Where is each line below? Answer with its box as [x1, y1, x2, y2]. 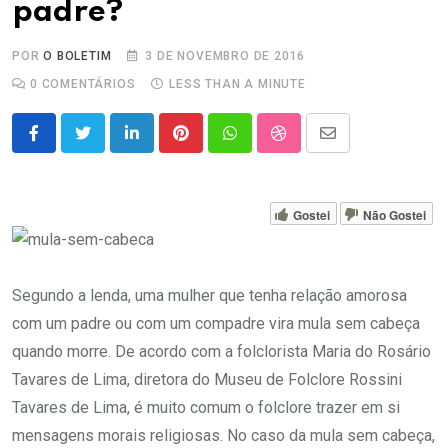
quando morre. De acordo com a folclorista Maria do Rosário [12, 342, 431, 362]
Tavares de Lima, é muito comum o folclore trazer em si [12, 398, 400, 418]
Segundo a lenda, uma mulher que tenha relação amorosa [12, 286, 407, 306]
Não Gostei [363, 205, 426, 224]
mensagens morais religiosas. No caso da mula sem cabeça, [12, 426, 435, 446]
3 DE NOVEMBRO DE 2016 [145, 49, 306, 64]
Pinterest [179, 135, 245, 155]
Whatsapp [228, 135, 299, 155]
